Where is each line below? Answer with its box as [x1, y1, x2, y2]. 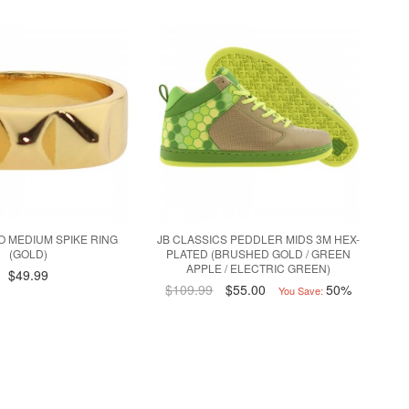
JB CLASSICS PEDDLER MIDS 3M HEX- [157, 230, 361, 246]
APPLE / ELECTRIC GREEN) [186, 259, 331, 276]
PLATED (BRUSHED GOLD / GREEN [166, 245, 351, 261]
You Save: [278, 282, 324, 298]
